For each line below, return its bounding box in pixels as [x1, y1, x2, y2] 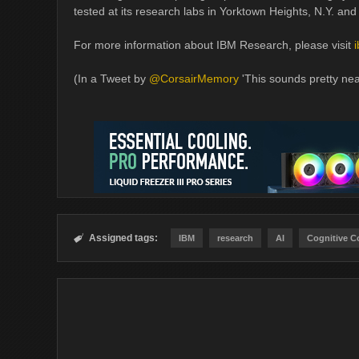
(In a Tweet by [74, 72, 149, 85]
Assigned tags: [89, 232, 158, 244]
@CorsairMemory [149, 72, 239, 85]
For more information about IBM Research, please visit [74, 38, 354, 51]
